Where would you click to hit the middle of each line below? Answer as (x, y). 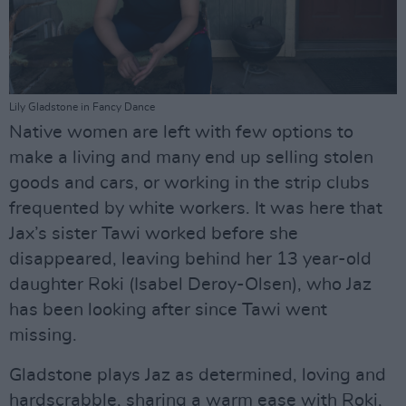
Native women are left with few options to (181, 132)
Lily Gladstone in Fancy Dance (82, 106)
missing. (43, 335)
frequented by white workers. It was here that (196, 208)
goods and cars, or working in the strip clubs (189, 183)
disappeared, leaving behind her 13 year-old (190, 259)
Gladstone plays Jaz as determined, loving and (198, 375)
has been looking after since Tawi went (168, 309)
